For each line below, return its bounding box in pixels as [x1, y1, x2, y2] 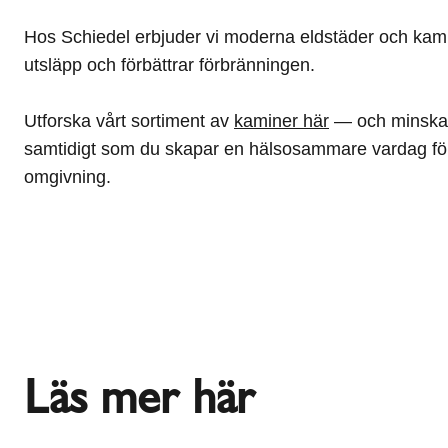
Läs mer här [24, 367, 255, 425]
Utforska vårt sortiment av [24, 111, 234, 131]
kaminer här [234, 111, 329, 131]
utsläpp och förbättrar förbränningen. [24, 55, 315, 75]
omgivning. [24, 167, 111, 187]
